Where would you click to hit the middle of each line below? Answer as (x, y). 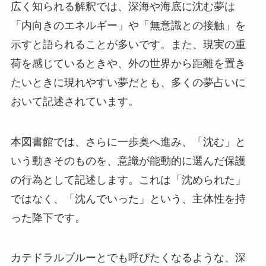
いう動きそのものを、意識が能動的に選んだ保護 (128, 161)
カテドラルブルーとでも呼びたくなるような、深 (128, 258)
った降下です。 (48, 218)
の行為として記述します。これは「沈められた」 (128, 180)
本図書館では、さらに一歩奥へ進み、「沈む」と (128, 142)
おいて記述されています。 (75, 101)
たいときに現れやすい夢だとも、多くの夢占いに (128, 82)
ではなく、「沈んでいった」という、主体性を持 (128, 199)
